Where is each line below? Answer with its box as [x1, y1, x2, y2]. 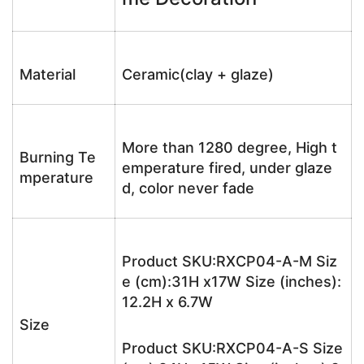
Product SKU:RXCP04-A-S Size [122, 340, 343, 357]
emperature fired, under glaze [122, 159, 332, 176]
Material [19, 66, 76, 83]
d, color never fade [122, 180, 254, 197]
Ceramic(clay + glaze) [122, 66, 274, 83]
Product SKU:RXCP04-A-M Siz [122, 253, 337, 270]
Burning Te [19, 149, 96, 166]
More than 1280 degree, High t [122, 139, 337, 156]
